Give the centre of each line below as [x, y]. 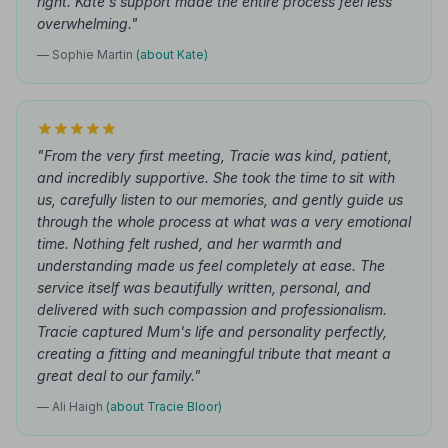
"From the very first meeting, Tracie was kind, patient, [214, 155]
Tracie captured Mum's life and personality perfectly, [212, 331]
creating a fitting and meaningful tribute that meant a [214, 353]
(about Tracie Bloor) [164, 406]
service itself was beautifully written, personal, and [204, 287]
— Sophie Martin [86, 54]
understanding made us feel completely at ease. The [211, 265]
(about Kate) [172, 54]
